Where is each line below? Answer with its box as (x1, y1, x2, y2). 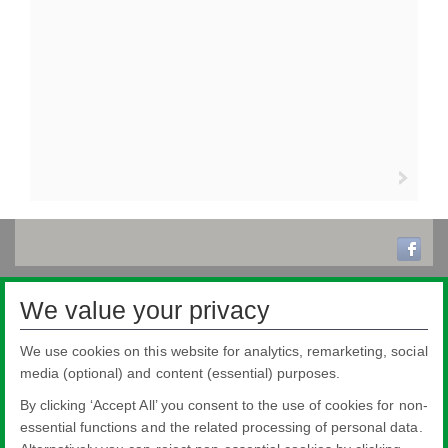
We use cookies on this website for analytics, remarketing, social (20, 343, 428, 359)
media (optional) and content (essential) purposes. (20, 365, 341, 381)
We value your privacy (20, 295, 271, 324)
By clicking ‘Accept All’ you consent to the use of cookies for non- (20, 397, 428, 413)
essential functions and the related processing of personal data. (20, 419, 423, 435)
